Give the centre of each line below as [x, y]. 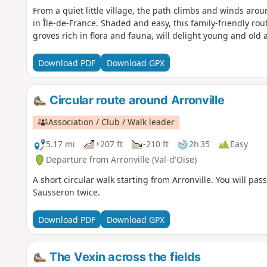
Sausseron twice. [66, 193]
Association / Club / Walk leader [111, 122]
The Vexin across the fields [124, 257]
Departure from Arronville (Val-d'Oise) [121, 160]
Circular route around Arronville [136, 100]
